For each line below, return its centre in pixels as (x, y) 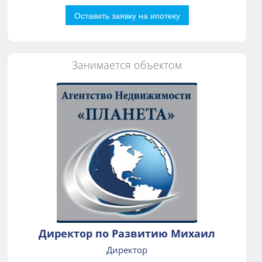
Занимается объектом (127, 65)
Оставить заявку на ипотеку (127, 15)
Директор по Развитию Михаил (127, 234)
